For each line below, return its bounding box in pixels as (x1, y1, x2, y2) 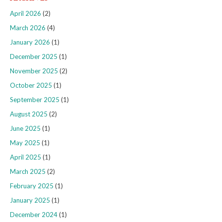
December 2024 (10, 211, 57, 219)
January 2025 (10, 196, 50, 205)
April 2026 (10, 9, 41, 18)
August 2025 (10, 110, 48, 118)
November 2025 (10, 67, 58, 75)
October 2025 (10, 81, 52, 90)
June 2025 (10, 124, 41, 133)
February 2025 (10, 182, 54, 190)
